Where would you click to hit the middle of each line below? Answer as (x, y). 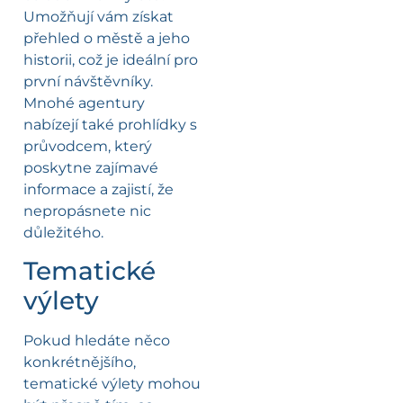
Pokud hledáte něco (97, 341)
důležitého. (63, 232)
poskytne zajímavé (91, 167)
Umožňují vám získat (99, 16)
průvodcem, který (88, 146)
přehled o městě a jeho (107, 38)
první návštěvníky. (88, 81)
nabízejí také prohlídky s (110, 124)
